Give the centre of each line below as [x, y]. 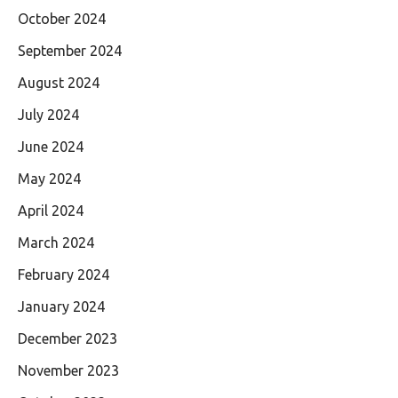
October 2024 [62, 19]
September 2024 [70, 51]
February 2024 [64, 275]
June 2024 [51, 147]
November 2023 [68, 370]
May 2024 [49, 179]
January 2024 [61, 306]
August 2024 [59, 83]
